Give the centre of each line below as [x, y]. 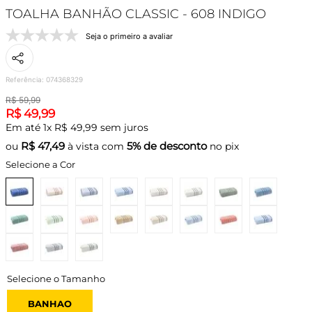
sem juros [123, 127]
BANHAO [50, 303]
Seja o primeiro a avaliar [129, 36]
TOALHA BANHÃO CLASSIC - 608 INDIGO [136, 14]
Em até [24, 127]
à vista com [96, 146]
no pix [223, 146]
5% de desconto [167, 146]
